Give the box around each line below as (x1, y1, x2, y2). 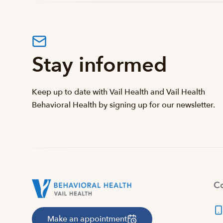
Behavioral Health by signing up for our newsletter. (32, 100, 215, 111)
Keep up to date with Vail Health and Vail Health (32, 87, 205, 98)
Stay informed (32, 51, 167, 79)
